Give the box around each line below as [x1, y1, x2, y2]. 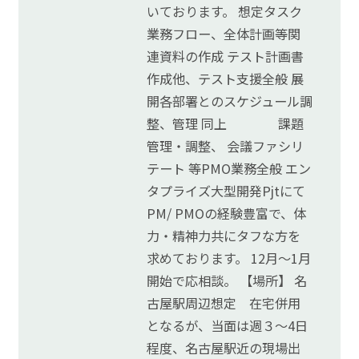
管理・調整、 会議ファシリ [147, 136, 305, 156]
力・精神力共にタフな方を [147, 226, 301, 246]
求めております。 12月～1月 [147, 248, 312, 268]
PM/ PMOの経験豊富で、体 [147, 204, 307, 224]
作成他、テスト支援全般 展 [147, 69, 305, 89]
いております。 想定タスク [147, 2, 303, 22]
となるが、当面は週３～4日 [147, 316, 309, 336]
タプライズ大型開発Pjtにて [147, 181, 306, 201]
